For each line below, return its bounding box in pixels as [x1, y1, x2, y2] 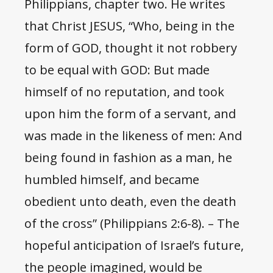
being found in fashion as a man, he [24, 149, 232, 166]
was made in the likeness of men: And [24, 127, 242, 144]
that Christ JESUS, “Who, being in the [24, 18, 235, 35]
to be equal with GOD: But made [24, 62, 210, 79]
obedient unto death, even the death [24, 193, 236, 210]
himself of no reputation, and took [24, 83, 224, 101]
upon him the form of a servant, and [24, 105, 236, 122]
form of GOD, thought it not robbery [24, 40, 237, 57]
